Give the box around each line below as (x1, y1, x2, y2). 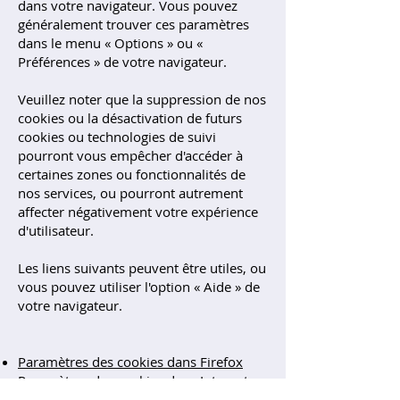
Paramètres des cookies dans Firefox (18, 353, 243, 371)
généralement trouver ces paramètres (18, 15, 249, 33)
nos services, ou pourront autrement (18, 184, 243, 202)
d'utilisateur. (18, 221, 94, 239)
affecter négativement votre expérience (18, 203, 258, 221)
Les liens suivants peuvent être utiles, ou (18, 259, 266, 277)
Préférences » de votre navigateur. (18, 53, 227, 71)
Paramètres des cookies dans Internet (18, 371, 248, 389)
